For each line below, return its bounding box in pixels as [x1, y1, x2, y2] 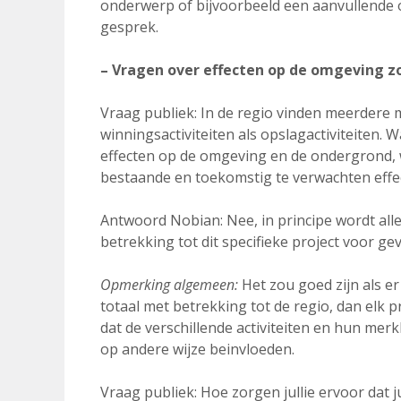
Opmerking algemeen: [100, 275, 238, 294]
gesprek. [100, 17, 158, 37]
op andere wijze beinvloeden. [100, 339, 294, 359]
